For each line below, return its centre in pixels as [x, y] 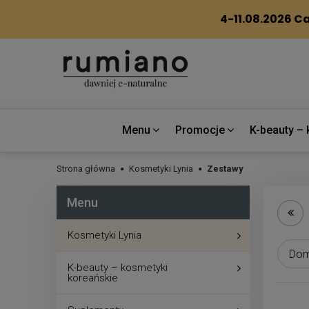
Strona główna [86, 168]
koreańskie [93, 278]
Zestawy [225, 168]
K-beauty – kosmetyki [118, 267]
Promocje [200, 130]
